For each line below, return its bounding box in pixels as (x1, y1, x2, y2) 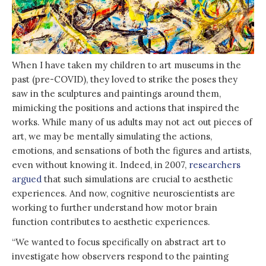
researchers (189, 159, 240, 170)
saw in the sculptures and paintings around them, (12, 87, 221, 99)
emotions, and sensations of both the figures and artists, (12, 144, 251, 156)
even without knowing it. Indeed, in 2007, (12, 159, 189, 170)
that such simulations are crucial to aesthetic (42, 173, 233, 185)
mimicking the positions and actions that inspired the (12, 102, 239, 113)
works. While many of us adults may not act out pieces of (12, 116, 252, 128)
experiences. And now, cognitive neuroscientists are (12, 187, 235, 199)
